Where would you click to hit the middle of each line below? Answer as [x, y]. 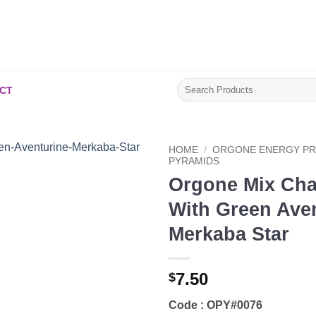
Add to [120, 186]
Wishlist [120, 199]
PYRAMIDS [194, 161]
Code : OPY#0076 [215, 305]
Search [191, 84]
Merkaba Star [229, 233]
